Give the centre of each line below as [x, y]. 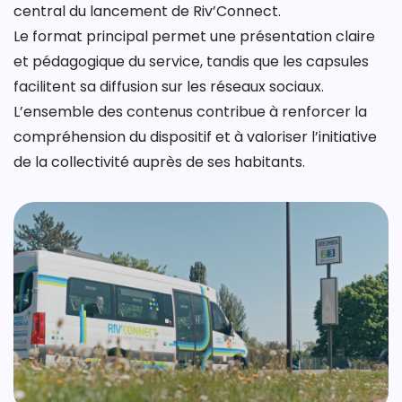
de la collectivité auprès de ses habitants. [159, 162]
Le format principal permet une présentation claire [194, 36]
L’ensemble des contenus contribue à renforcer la [190, 112]
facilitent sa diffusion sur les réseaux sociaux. [169, 87]
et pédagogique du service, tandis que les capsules [191, 61]
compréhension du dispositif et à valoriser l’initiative [195, 137]
